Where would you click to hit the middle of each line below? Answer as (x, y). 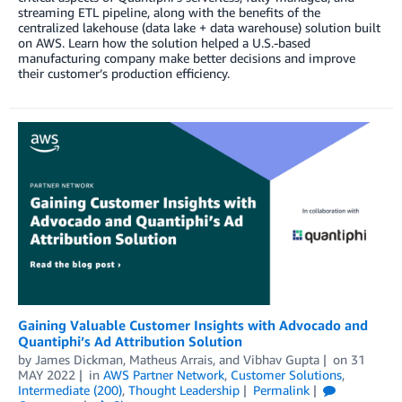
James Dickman (79, 359)
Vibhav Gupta (281, 359)
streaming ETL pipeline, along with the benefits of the (169, 13)
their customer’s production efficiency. (124, 74)
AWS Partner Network (163, 374)
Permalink (281, 389)
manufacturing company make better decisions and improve (187, 58)
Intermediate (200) (70, 389)
